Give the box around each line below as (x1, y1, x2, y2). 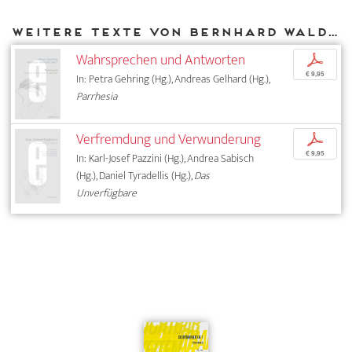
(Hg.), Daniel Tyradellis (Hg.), (76, 167, 195, 185)
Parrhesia (76, 86, 118, 105)
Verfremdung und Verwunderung (76, 127, 262, 152)
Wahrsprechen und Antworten (76, 47, 246, 72)
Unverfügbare (76, 184, 137, 203)
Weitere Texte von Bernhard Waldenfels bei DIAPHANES (327, 25, 338, 39)
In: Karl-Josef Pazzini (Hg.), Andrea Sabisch (76, 149, 255, 168)
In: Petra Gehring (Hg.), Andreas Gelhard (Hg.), (76, 69, 270, 88)
